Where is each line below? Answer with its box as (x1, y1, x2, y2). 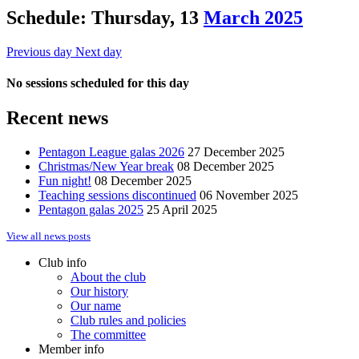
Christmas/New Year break (38, 159, 174, 174)
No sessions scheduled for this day (6, 76, 189, 91)
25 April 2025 (147, 203, 217, 217)
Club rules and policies (71, 313, 186, 328)
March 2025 (204, 6, 303, 28)
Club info (38, 256, 87, 270)
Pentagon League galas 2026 (38, 145, 184, 159)
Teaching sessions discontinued (38, 188, 196, 203)
